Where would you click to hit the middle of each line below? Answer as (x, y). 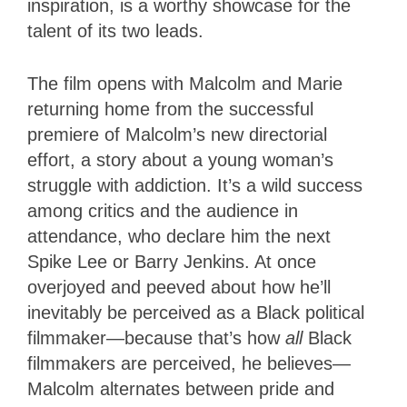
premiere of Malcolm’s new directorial (177, 135)
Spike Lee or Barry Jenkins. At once (172, 262)
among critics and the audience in (163, 211)
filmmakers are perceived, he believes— (189, 364)
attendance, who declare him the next (179, 237)
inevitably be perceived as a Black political (196, 313)
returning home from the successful (170, 109)
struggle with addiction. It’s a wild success (195, 186)
